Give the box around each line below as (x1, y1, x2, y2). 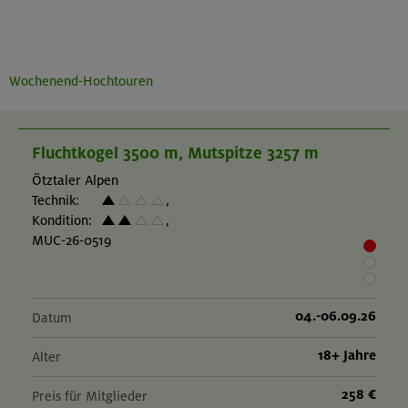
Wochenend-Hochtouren (9, 72, 153, 89)
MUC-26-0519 (32, 232, 111, 250)
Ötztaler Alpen (32, 172, 118, 189)
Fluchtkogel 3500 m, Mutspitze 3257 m (32, 143, 319, 164)
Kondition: (32, 212, 92, 229)
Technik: (32, 192, 79, 209)
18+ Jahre (318, 347, 376, 364)
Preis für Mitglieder (32, 388, 148, 405)
